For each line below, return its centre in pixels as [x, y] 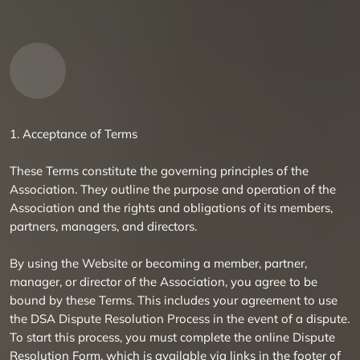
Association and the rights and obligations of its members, [171, 208]
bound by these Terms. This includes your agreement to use [174, 300]
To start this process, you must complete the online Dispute [172, 337]
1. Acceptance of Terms [74, 134]
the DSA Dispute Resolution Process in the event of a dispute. [180, 319]
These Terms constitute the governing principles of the [159, 171]
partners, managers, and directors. [103, 226]
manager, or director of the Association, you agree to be [164, 282]
